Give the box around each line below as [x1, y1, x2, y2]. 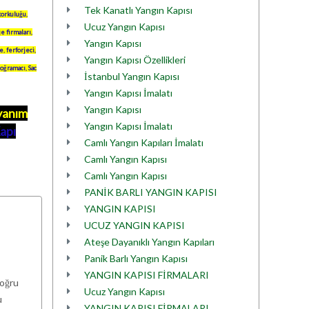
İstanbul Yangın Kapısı [84, 70, 179, 82]
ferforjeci [6, 46, 34, 54]
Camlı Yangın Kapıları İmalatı [84, 137, 203, 148]
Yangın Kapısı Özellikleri [84, 54, 186, 66]
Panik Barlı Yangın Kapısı [84, 252, 188, 264]
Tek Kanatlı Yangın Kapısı [84, 4, 192, 16]
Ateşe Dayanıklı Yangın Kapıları [84, 236, 215, 248]
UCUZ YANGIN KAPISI [84, 219, 185, 231]
